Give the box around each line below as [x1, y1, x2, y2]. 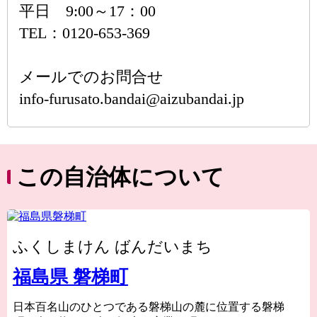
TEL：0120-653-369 [19, 24, 150, 42]
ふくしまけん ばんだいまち [13, 238, 212, 255]
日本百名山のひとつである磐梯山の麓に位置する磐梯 [13, 301, 284, 313]
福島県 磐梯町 [13, 267, 128, 287]
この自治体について [16, 164, 224, 190]
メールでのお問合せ [19, 68, 163, 86]
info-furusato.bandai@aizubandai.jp [19, 90, 244, 108]
